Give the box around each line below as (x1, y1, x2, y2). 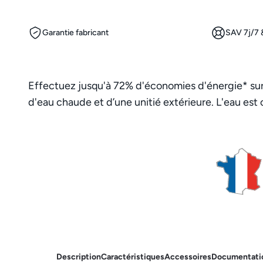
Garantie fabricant (42, 28, 109, 38)
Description (56, 251, 101, 262)
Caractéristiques (101, 251, 164, 262)
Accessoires (164, 251, 211, 262)
